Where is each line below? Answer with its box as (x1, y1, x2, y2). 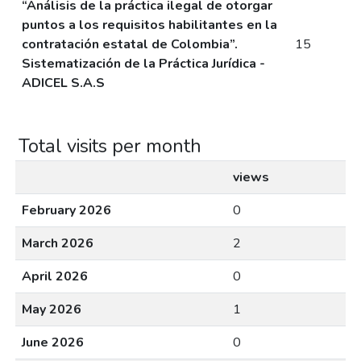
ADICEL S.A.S (22, 73, 105, 92)
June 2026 (22, 333, 84, 351)
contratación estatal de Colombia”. (22, 35, 238, 53)
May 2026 (22, 300, 81, 318)
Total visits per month (19, 132, 201, 159)
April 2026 (22, 267, 88, 285)
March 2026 (22, 234, 93, 252)
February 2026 (22, 201, 111, 219)
